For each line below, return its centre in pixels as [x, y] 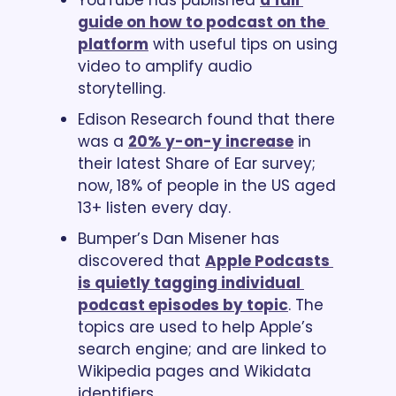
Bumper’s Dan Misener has [179, 238]
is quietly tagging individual [189, 282]
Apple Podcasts [267, 260]
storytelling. [122, 88]
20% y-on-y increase [211, 141]
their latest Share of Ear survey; [197, 163]
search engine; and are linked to [202, 349]
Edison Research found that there [206, 119]
